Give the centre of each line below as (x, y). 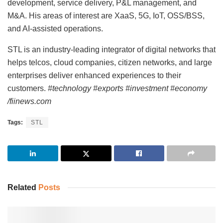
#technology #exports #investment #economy (127, 88)
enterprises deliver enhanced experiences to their (94, 75)
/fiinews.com (29, 101)
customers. (28, 88)
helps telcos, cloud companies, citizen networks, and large (110, 62)
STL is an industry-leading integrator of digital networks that (111, 49)
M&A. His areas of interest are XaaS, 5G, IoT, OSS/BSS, (106, 15)
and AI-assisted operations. (55, 28)
